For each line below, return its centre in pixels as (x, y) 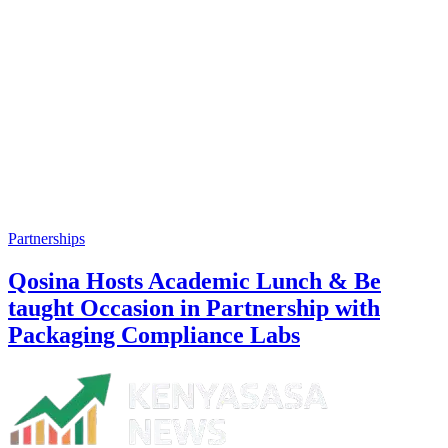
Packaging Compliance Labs (154, 335)
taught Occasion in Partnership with (194, 308)
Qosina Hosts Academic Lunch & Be (194, 281)
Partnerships (46, 239)
